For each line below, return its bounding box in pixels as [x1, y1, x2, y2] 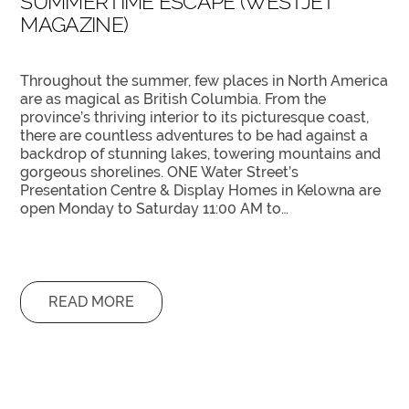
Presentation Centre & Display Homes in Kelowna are [20, 181, 382, 199]
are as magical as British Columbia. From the [20, 89, 327, 108]
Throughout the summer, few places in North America [20, 71, 389, 89]
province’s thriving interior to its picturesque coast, [20, 108, 370, 126]
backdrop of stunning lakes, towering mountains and [20, 144, 382, 163]
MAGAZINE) [20, 11, 129, 37]
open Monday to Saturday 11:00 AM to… [20, 199, 289, 217]
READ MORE [48, 293, 135, 311]
